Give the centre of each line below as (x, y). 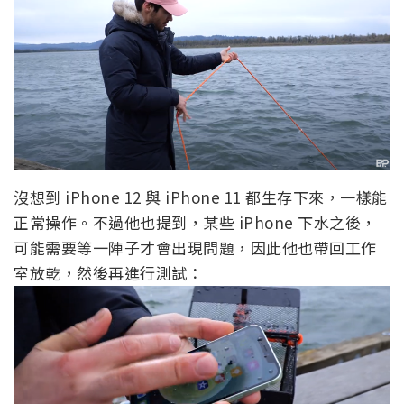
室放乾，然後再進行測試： (108, 272)
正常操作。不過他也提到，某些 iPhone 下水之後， (195, 222)
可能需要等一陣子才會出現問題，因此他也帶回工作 (195, 247)
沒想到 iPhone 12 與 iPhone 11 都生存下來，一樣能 (201, 197)
